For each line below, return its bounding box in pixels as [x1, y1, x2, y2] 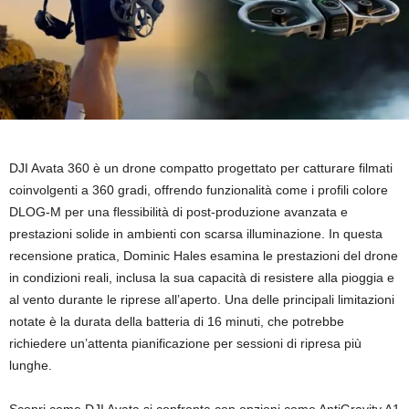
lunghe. [9, 358, 52, 372]
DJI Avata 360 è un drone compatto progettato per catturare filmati [9, 161, 393, 175]
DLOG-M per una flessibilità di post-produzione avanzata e [9, 204, 348, 219]
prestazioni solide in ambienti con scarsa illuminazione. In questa [9, 226, 383, 241]
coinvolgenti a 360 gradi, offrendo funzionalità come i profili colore [9, 183, 388, 197]
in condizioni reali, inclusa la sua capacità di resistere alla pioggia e [9, 270, 394, 285]
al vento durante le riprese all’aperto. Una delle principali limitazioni [9, 292, 394, 307]
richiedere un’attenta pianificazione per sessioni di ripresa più [9, 336, 362, 351]
